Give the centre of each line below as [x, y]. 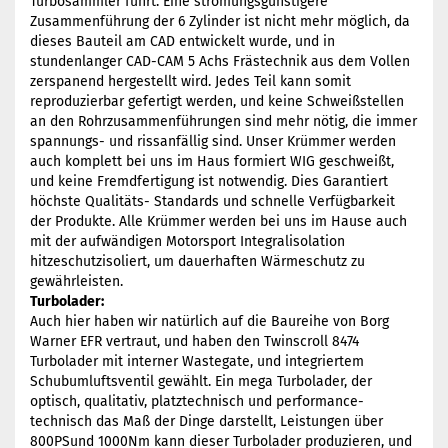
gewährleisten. [76, 281]
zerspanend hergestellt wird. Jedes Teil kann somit [190, 81]
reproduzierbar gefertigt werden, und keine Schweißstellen [217, 101]
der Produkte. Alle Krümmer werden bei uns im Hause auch [218, 221]
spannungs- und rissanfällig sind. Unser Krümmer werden [213, 141]
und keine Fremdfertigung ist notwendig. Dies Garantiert [209, 181]
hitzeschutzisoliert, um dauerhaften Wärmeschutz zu [197, 261]
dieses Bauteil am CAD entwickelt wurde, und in [182, 41]
